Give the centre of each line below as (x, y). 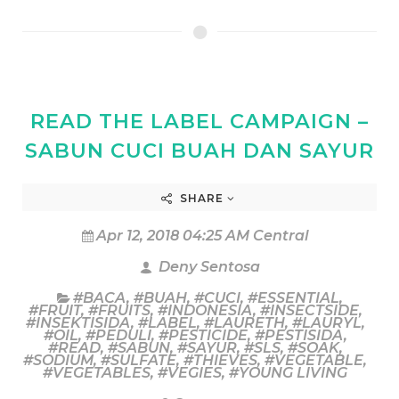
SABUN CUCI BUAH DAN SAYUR (199, 150)
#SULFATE (138, 360)
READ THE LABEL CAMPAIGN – (199, 121)
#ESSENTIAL (293, 297)
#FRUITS (119, 310)
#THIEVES (220, 360)
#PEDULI (118, 335)
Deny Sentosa (207, 266)
